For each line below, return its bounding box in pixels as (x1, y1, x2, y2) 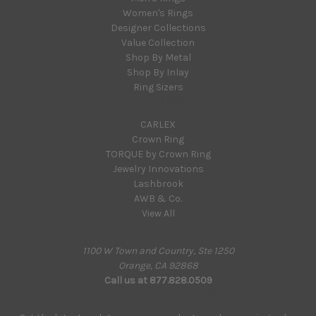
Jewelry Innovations (112, 162, 204, 175)
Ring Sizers (133, 80, 183, 93)
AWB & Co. (134, 192, 182, 205)
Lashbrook (133, 177, 183, 190)
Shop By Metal (125, 51, 191, 63)
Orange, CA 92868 (118, 259, 198, 272)
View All (141, 207, 175, 219)
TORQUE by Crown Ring (105, 147, 211, 160)
